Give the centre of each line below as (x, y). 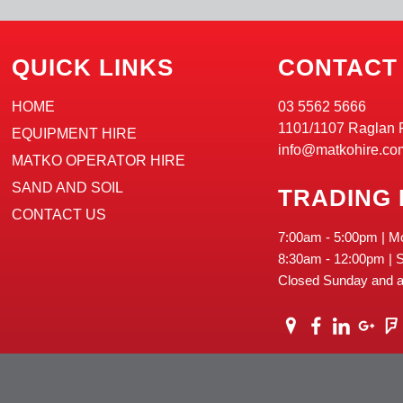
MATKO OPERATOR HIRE (99, 161)
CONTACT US (59, 215)
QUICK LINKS (93, 68)
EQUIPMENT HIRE (75, 134)
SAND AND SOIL (68, 188)
